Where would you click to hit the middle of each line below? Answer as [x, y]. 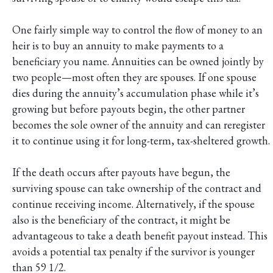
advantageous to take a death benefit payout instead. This [140, 235]
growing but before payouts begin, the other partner [129, 108]
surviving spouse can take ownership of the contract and [137, 188]
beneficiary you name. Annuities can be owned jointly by [138, 61]
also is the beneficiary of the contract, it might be [121, 219]
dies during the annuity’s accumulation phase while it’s [136, 93]
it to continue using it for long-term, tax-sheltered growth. [141, 140]
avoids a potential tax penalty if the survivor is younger [133, 251]
